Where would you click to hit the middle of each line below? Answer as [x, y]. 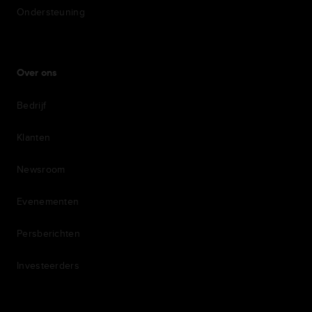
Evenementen [48, 202]
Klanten [34, 138]
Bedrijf [32, 106]
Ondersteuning [51, 12]
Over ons [37, 73]
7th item [38, 295]
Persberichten [48, 234]
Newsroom [41, 170]
